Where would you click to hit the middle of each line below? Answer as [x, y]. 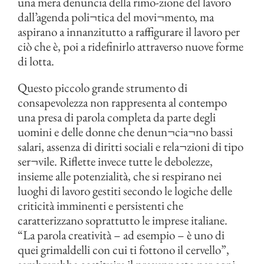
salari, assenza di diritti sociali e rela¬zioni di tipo [131, 146]
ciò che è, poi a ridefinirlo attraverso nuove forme [131, 46]
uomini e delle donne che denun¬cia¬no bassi [125, 132]
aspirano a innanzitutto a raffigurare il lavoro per [129, 32]
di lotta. [36, 61]
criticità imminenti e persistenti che [100, 205]
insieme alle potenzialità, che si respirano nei [120, 176]
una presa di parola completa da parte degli [117, 117]
